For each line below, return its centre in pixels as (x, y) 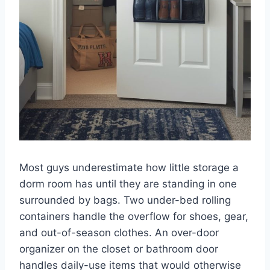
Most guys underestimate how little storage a (129, 167)
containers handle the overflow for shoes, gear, (134, 216)
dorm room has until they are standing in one (128, 184)
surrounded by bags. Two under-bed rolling (125, 200)
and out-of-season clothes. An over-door (119, 232)
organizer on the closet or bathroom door (119, 249)
